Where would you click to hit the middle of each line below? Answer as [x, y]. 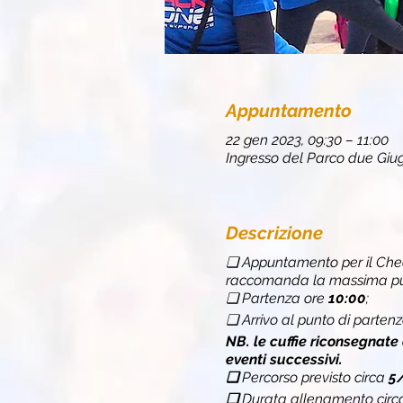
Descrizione [274, 233]
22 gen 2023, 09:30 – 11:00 [307, 139]
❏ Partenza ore [277, 298]
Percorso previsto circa [315, 377]
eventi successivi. [284, 359]
